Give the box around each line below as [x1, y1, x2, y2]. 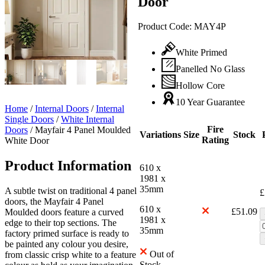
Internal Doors [35, 103, 89, 114]
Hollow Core [175, 80, 225, 91]
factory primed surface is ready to [5, 228, 129, 238]
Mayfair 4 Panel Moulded [35, 124, 131, 135]
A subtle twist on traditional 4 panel [5, 185, 137, 196]
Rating [201, 135, 229, 146]
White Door [5, 135, 49, 146]
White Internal [61, 114, 114, 124]
